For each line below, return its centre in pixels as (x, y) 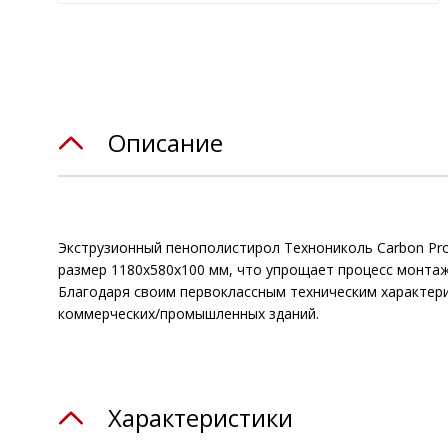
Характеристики (200, 417)
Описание (165, 142)
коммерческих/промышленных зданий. (188, 313)
